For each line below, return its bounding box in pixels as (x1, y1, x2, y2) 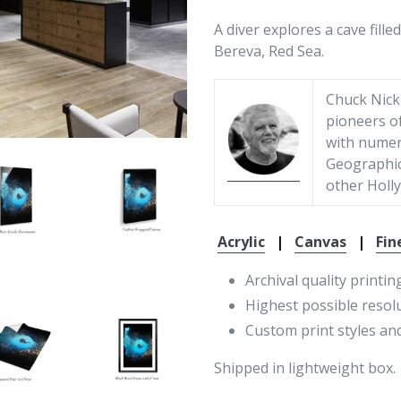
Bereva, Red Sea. (214, 41, 324, 61)
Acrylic (218, 231, 265, 252)
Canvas (294, 231, 346, 252)
